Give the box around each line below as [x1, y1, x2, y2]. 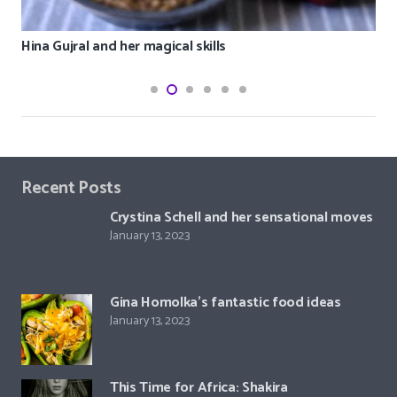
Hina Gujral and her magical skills [21, 35, 227, 59]
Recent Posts [21, 174, 121, 202]
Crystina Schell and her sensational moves [110, 205, 373, 230]
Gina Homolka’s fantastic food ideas [110, 290, 341, 315]
